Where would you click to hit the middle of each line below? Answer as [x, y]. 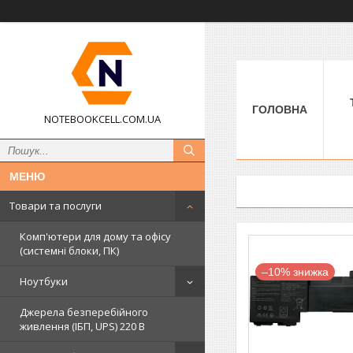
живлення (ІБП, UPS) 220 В [82, 326]
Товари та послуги [56, 206]
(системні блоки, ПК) [69, 251]
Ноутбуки [44, 281]
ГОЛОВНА [280, 109]
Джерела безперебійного [84, 312]
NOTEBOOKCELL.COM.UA [102, 119]
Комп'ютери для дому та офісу [95, 236]
